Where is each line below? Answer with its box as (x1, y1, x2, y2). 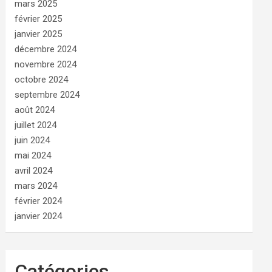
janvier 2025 (15, 28, 63, 39)
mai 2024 (15, 149, 52, 161)
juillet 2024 (15, 119, 57, 131)
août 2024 (15, 104, 55, 115)
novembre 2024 (15, 58, 77, 70)
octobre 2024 (15, 73, 69, 85)
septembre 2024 (15, 89, 80, 100)
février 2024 (15, 195, 63, 206)
